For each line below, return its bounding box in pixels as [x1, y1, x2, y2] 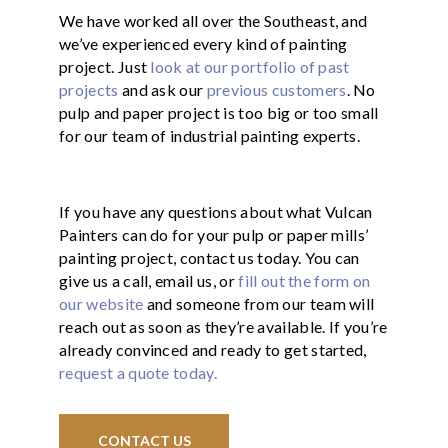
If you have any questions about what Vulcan [59, 201, 373, 221]
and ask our [118, 79, 207, 99]
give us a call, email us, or [59, 270, 239, 290]
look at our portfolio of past [150, 56, 350, 76]
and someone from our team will [143, 293, 375, 313]
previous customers [206, 79, 347, 99]
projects [59, 79, 119, 99]
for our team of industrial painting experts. [59, 125, 364, 145]
